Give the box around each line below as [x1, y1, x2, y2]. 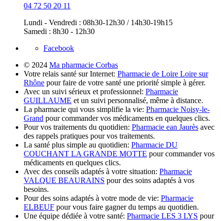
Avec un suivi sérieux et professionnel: [24, 87, 146, 96]
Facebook [43, 44, 74, 53]
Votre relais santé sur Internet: [24, 70, 117, 78]
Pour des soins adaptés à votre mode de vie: [24, 194, 161, 203]
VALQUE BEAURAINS [24, 176, 105, 185]
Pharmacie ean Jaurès [132, 123, 198, 132]
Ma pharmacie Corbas [49, 61, 118, 70]
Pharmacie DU [131, 141, 178, 149]
